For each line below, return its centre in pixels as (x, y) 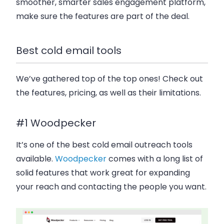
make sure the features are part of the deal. (103, 16)
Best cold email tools (69, 50)
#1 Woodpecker (56, 123)
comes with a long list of (155, 158)
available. (34, 158)
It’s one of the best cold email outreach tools (104, 144)
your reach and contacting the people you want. (111, 186)
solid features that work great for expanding (103, 172)
